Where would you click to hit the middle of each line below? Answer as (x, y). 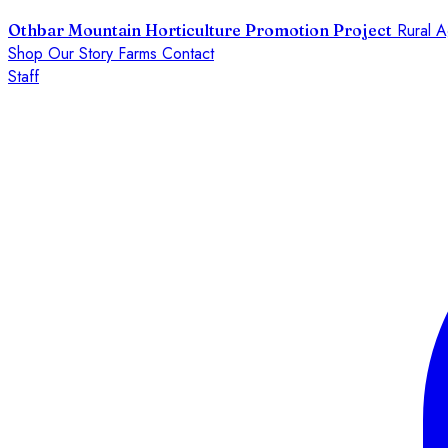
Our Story (83, 53)
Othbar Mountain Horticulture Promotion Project (200, 30)
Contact (188, 53)
